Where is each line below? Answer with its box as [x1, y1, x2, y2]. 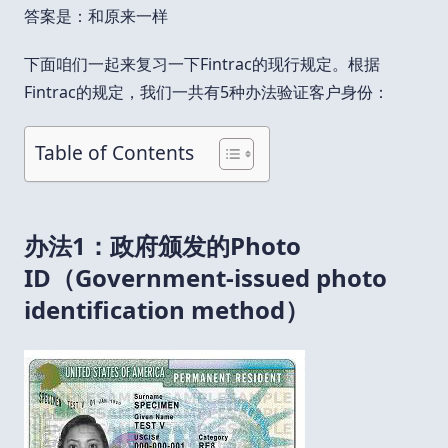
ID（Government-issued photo [24, 260, 387, 294]
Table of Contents [35, 138, 194, 166]
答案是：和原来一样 [24, 4, 168, 27]
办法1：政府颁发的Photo [24, 228, 301, 262]
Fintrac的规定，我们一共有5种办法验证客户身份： [24, 80, 389, 103]
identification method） [24, 292, 309, 326]
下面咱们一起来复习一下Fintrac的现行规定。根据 [24, 52, 380, 75]
